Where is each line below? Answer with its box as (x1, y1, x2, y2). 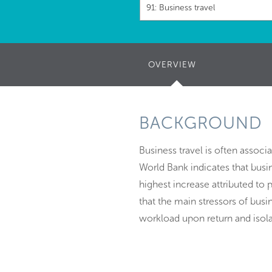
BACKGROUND (139, 113, 262, 133)
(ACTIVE (196, 59, 232, 70)
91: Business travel (146, 2, 215, 13)
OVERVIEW (148, 59, 196, 70)
